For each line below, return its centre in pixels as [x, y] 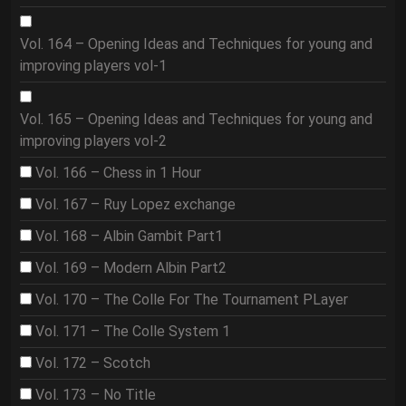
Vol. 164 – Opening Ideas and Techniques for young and [196, 44]
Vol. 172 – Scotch [93, 363]
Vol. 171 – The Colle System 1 [133, 331]
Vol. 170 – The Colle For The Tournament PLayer [192, 300]
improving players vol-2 [93, 141]
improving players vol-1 [93, 66]
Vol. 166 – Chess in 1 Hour [118, 173]
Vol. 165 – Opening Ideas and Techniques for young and [196, 119]
